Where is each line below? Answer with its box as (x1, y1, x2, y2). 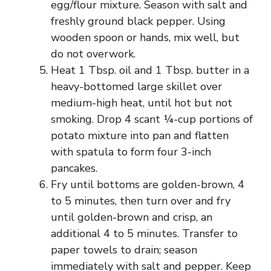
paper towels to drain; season (51, 243, 197, 257)
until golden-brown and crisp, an (51, 210, 212, 224)
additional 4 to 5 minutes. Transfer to (51, 226, 238, 241)
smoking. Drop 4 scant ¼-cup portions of (51, 112, 253, 126)
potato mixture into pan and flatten (51, 128, 229, 143)
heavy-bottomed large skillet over (51, 79, 222, 94)
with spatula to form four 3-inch (51, 145, 211, 159)
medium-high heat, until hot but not (51, 96, 232, 110)
